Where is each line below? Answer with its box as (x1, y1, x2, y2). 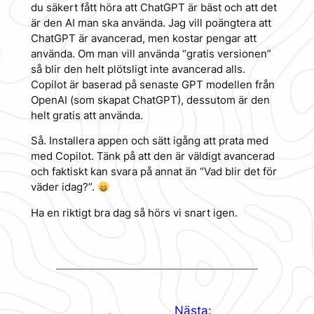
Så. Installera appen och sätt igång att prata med (30, 135, 268, 148)
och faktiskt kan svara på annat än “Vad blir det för (30, 165, 277, 179)
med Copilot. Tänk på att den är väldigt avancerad (30, 150, 275, 163)
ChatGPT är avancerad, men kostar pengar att (30, 32, 257, 45)
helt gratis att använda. (30, 109, 143, 122)
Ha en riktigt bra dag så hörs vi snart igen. (30, 207, 238, 220)
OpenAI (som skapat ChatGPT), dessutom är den (30, 93, 270, 107)
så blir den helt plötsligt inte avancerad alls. (30, 62, 245, 76)
